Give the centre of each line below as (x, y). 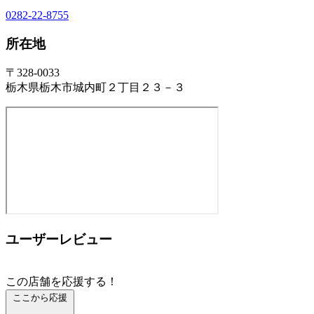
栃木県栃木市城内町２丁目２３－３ (95, 88)
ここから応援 (40, 297)
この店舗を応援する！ (62, 281)
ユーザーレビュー (59, 239)
